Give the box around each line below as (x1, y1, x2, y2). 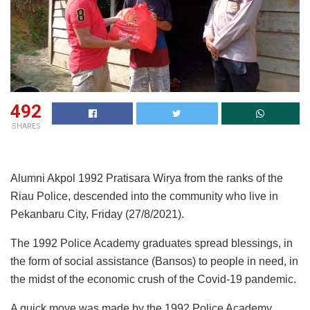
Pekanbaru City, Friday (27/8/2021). (10, 208, 184, 221)
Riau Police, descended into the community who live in (10, 190, 278, 203)
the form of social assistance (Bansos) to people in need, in (10, 255, 298, 268)
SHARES (11, 122, 41, 131)
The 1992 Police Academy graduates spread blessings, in (10, 237, 293, 250)
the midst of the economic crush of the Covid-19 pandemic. (10, 273, 296, 286)
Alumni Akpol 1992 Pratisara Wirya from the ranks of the (10, 172, 283, 185)
